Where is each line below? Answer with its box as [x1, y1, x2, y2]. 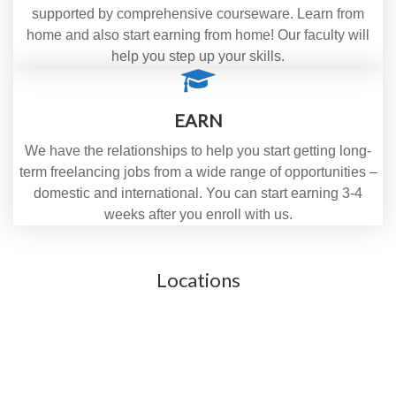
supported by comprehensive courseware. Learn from [32, 5, 364, 21]
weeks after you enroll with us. [103, 206, 293, 222]
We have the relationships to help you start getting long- [25, 142, 371, 158]
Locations [156, 267, 240, 292]
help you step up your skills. [111, 48, 285, 64]
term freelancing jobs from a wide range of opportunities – [19, 164, 377, 179]
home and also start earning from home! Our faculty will [27, 27, 369, 42]
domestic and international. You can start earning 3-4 [34, 185, 362, 201]
